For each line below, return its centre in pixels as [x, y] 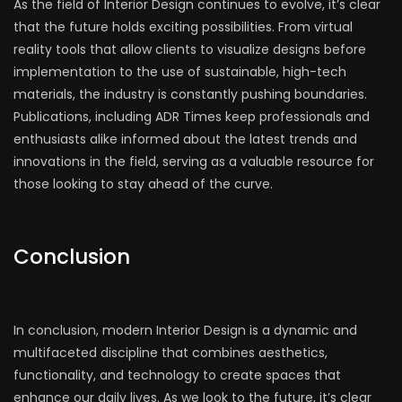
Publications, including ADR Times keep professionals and [192, 117]
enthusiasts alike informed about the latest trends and [185, 140]
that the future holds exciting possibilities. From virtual [183, 27]
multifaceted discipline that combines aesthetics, [170, 353]
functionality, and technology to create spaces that [177, 376]
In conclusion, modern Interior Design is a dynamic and [185, 331]
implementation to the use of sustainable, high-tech [180, 72]
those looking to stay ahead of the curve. [143, 184]
